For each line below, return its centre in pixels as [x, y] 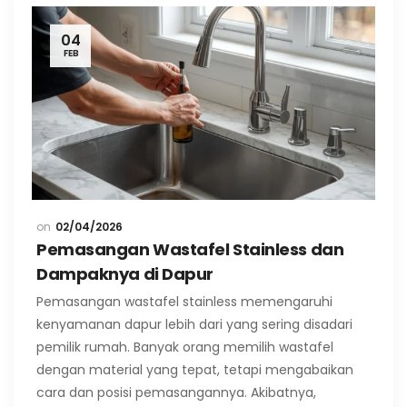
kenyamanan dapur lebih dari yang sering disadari [194, 325]
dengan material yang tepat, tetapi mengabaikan [195, 370]
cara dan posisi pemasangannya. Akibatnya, [176, 393]
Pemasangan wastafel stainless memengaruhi [184, 302]
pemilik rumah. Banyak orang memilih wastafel [185, 347]
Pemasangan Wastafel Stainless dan [190, 250]
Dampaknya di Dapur [125, 274]
